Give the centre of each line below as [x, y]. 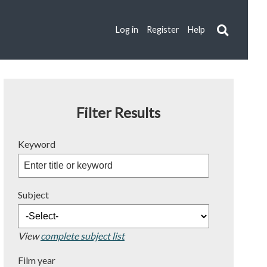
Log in [127, 29]
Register [163, 29]
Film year [36, 260]
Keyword [36, 144]
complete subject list [82, 236]
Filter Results [119, 112]
